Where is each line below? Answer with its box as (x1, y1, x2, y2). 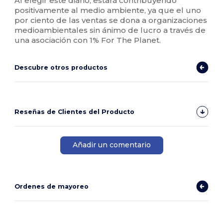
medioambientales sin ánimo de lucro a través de (14, 25, 206, 35)
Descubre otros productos (14, 63, 108, 71)
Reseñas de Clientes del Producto (14, 108, 135, 115)
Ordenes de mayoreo (14, 182, 89, 190)
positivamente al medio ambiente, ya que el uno (14, 5, 202, 15)
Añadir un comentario (72, 140, 151, 150)
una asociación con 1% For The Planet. (14, 35, 161, 45)
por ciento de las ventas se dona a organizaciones (14, 15, 208, 25)
